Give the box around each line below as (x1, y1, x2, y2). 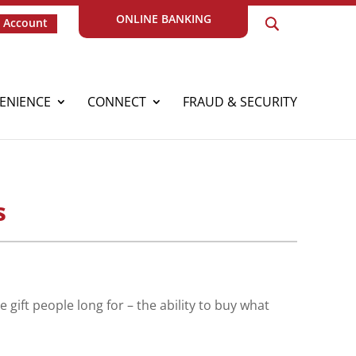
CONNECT (87, 92, 147, 110)
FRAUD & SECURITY (183, 92, 298, 110)
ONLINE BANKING (115, 10, 211, 26)
